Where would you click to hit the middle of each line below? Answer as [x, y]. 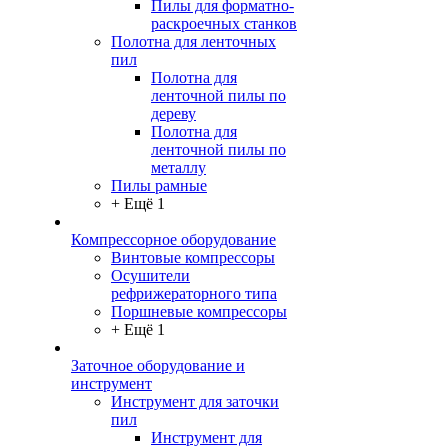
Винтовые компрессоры [193, 258]
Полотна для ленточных [193, 42]
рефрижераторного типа [194, 294]
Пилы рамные [159, 186]
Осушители [150, 276]
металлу [178, 168]
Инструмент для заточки [195, 402]
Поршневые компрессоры [199, 312]
